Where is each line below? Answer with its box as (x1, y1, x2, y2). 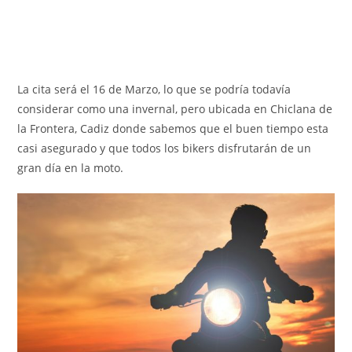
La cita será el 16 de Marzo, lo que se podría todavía (17, 81, 291, 97)
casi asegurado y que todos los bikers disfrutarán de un (17, 140, 312, 156)
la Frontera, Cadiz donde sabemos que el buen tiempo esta (17, 120, 329, 136)
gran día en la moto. (17, 159, 124, 175)
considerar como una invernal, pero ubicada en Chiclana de (17, 101, 333, 116)
